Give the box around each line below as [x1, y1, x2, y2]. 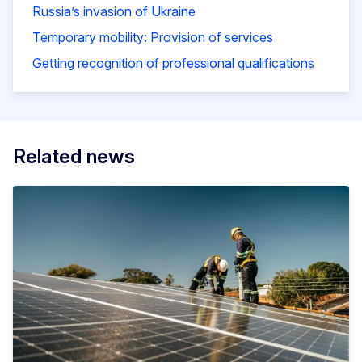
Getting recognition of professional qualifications [32, 55, 314, 72]
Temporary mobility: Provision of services [32, 29, 273, 46]
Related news [13, 145, 135, 169]
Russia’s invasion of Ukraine [32, 3, 196, 20]
